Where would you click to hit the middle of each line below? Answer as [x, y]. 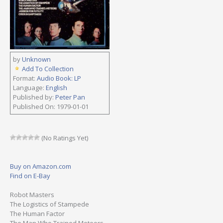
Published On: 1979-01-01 [51, 106]
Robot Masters [32, 195]
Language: [29, 87]
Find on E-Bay [30, 175]
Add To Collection [48, 68]
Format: [25, 78]
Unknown [36, 59]
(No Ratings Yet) [64, 138]
